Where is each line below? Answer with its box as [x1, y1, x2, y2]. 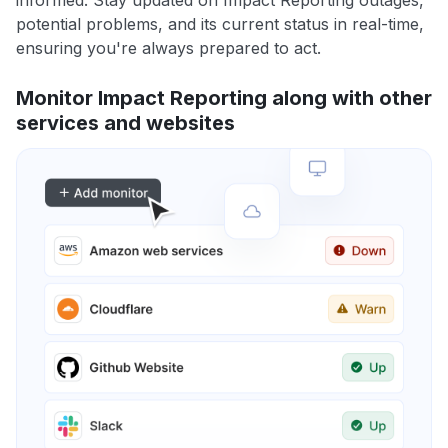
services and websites [16, 111, 235, 136]
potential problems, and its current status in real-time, [16, 14, 424, 35]
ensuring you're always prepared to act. [16, 38, 321, 59]
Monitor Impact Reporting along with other [16, 86, 432, 111]
